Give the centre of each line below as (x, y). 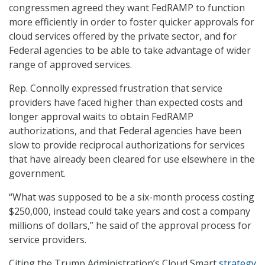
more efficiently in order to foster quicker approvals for (132, 22)
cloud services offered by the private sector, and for (123, 36)
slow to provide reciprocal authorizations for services (127, 145)
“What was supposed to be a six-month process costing (132, 197)
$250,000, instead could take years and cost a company (130, 211)
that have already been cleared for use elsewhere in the (132, 159)
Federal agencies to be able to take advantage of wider (130, 51)
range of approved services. (70, 65)
